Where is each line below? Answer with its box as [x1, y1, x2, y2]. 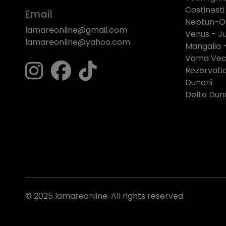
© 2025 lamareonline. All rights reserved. [25, 190, 185, 202]
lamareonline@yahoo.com [25, 36, 130, 48]
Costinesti [185, 4, 224, 16]
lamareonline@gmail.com [25, 24, 127, 36]
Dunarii [185, 76, 212, 88]
